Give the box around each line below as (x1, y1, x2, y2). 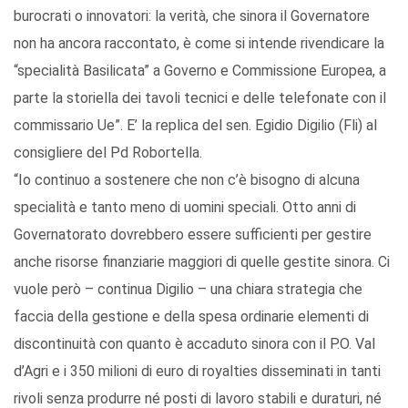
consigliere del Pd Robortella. (14, 144, 202, 162)
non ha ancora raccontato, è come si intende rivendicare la (14, 35, 384, 53)
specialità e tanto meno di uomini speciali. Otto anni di (14, 199, 356, 217)
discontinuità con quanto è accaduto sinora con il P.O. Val (14, 335, 375, 353)
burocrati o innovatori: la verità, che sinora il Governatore (14, 7, 370, 25)
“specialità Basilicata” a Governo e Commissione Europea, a (14, 62, 386, 80)
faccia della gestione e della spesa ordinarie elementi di (14, 308, 369, 326)
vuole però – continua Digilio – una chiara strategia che (14, 280, 362, 299)
